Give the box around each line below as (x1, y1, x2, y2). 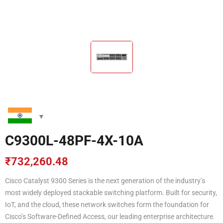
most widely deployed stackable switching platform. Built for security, (5, 188, 217, 197)
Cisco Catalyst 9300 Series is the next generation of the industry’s (5, 176, 205, 185)
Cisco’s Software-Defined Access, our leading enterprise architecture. (5, 212, 215, 221)
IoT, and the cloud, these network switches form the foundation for (5, 200, 209, 209)
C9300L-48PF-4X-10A (5, 132, 143, 149)
